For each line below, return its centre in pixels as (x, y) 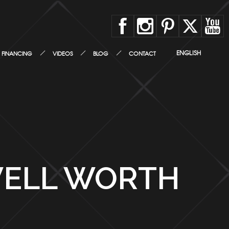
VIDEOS (63, 53)
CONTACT (142, 53)
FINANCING (17, 53)
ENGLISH (189, 53)
